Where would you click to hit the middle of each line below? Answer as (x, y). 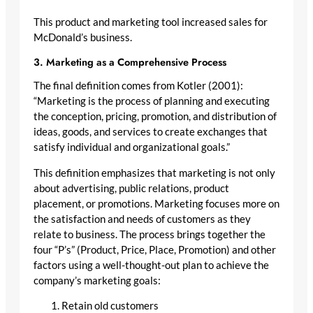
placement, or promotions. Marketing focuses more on (156, 203)
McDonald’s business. (83, 38)
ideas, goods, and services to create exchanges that (151, 132)
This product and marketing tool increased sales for (151, 22)
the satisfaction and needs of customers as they (142, 219)
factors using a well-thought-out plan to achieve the (151, 265)
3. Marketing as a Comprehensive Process (130, 61)
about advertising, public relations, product (131, 188)
